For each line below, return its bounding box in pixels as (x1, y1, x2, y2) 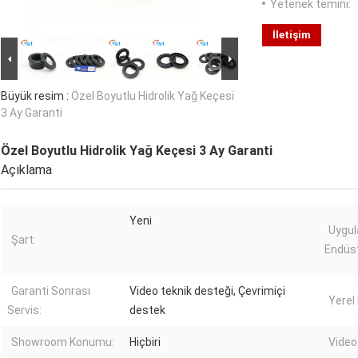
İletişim (272, 29, 311, 42)
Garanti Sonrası (11, 284, 90, 298)
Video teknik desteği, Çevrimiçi (129, 284, 285, 298)
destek (129, 304, 165, 317)
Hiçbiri (129, 336, 161, 349)
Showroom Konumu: (11, 336, 114, 349)
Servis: (7, 304, 42, 317)
